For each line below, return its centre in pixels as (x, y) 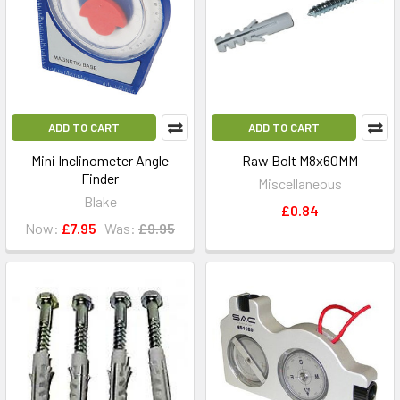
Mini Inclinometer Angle (100, 160)
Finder (100, 178)
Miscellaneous (300, 183)
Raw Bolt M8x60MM (300, 160)
